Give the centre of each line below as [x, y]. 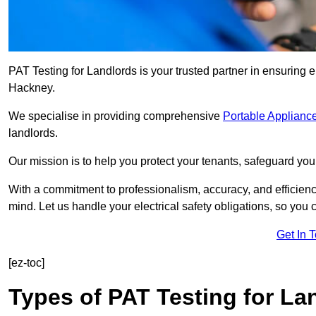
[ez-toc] [26, 263]
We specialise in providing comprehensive [116, 116]
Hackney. [32, 88]
